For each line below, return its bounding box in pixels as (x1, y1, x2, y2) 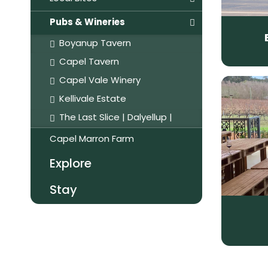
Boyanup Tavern (59, 39, 131, 48)
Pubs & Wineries (50, 19, 125, 28)
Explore (50, 159, 92, 170)
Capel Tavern (59, 58, 119, 67)
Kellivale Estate (59, 95, 126, 104)
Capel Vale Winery (59, 77, 141, 86)
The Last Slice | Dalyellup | (59, 114, 172, 123)
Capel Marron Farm (50, 135, 134, 144)
